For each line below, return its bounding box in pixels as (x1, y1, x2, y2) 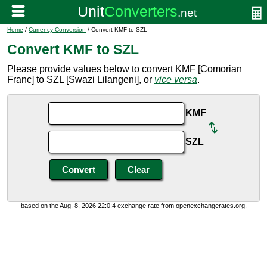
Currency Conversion (29, 26, 86, 33)
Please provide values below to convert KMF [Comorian (7, 64, 242, 74)
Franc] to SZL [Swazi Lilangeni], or (7, 74, 154, 85)
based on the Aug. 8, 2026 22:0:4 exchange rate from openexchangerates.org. (20, 202, 247, 209)
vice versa (154, 74, 197, 85)
